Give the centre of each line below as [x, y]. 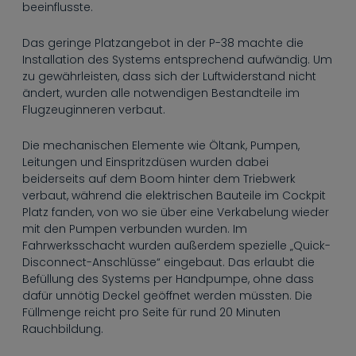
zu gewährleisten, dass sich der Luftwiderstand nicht [169, 76]
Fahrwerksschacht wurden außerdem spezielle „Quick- [176, 246]
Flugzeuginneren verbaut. [94, 110]
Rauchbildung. [63, 329]
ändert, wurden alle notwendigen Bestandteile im [161, 93]
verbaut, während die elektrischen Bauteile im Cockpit [174, 195]
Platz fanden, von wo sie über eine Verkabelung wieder [176, 212]
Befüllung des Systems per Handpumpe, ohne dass [168, 279]
